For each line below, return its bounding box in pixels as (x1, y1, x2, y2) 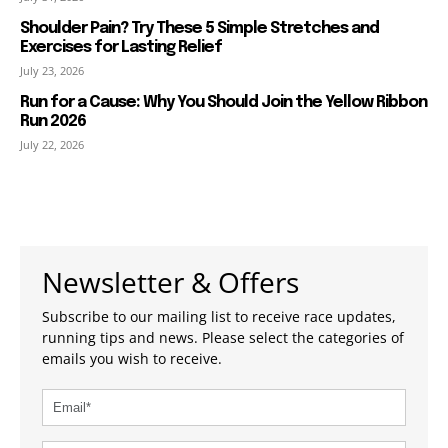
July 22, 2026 (20, 136, 84, 152)
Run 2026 (20, 112, 86, 130)
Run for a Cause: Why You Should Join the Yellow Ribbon (20, 93, 427, 111)
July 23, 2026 (20, 62, 84, 78)
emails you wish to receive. (42, 348, 222, 368)
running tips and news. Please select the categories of (42, 327, 404, 347)
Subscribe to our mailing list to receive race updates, (42, 306, 396, 326)
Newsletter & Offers (42, 262, 299, 301)
